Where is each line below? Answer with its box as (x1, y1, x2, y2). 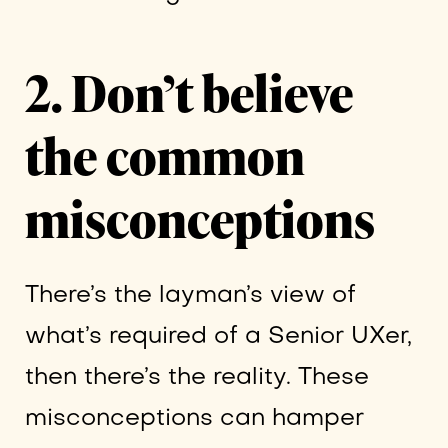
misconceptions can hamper (24, 407, 364, 431)
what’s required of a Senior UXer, (24, 325, 412, 349)
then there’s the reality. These (24, 366, 369, 390)
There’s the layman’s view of (24, 284, 356, 308)
